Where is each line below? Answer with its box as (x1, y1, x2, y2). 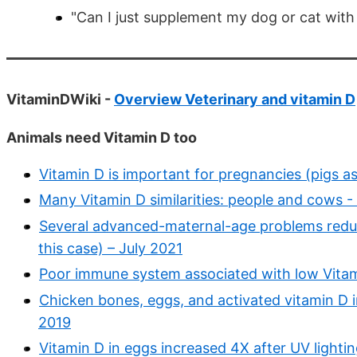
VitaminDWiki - (6, 90, 114, 108)
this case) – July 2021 (38, 239, 182, 257)
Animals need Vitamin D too (6, 128, 197, 146)
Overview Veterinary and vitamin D (114, 90, 355, 108)
